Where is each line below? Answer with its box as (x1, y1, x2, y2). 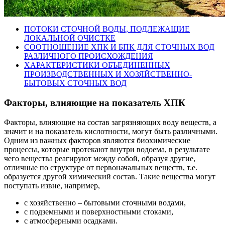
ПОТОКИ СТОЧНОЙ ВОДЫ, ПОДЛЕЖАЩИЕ (24, 25, 190, 34)
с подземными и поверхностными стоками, (24, 207, 173, 216)
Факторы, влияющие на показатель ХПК (4, 97, 185, 108)
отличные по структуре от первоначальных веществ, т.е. (4, 163, 197, 172)
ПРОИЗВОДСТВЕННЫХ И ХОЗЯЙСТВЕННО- (24, 70, 192, 79)
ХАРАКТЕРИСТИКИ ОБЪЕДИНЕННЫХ (24, 61, 170, 70)
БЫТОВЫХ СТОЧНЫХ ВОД (24, 79, 127, 88)
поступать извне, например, (4, 181, 100, 190)
